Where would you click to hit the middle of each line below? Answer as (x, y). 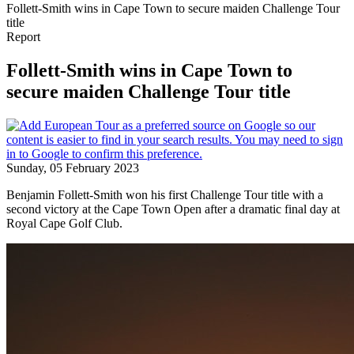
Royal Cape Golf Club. (64, 223)
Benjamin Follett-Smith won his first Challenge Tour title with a (165, 194)
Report (23, 37)
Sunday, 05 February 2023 (73, 168)
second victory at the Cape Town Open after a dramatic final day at (173, 209)
